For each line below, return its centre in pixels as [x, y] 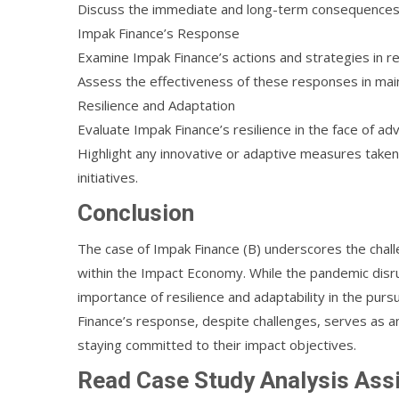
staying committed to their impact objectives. [217, 345]
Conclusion [136, 213]
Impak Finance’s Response [159, 33]
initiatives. [108, 177]
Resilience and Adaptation [156, 105]
